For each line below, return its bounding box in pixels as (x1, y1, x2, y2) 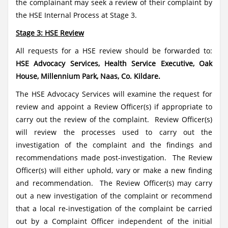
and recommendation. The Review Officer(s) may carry (16, 178, 212, 188)
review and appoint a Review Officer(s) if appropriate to (16, 102, 212, 111)
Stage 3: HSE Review (16, 28, 84, 38)
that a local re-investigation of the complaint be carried (16, 204, 212, 213)
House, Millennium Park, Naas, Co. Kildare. (16, 71, 160, 81)
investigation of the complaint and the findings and (16, 140, 212, 150)
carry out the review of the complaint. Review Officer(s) (16, 115, 212, 124)
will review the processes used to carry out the (16, 127, 212, 137)
